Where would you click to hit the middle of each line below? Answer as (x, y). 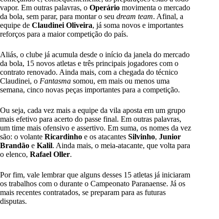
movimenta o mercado (155, 8)
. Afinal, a (168, 17)
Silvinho (142, 137)
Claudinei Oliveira (62, 25)
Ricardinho (63, 137)
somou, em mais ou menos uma (121, 81)
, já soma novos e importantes (138, 25)
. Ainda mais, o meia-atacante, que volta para (121, 146)
